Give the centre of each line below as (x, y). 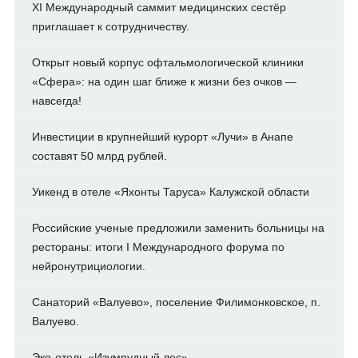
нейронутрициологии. (88, 266)
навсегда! (56, 100)
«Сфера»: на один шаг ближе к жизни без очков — (164, 81)
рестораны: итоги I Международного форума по (158, 247)
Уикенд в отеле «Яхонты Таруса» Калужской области (170, 191)
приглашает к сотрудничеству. (110, 26)
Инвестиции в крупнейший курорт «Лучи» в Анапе (162, 136)
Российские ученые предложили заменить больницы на (178, 227)
